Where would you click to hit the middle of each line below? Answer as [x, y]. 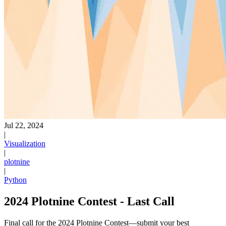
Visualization [25, 144]
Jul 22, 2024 [24, 125]
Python [15, 180]
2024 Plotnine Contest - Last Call [89, 201]
